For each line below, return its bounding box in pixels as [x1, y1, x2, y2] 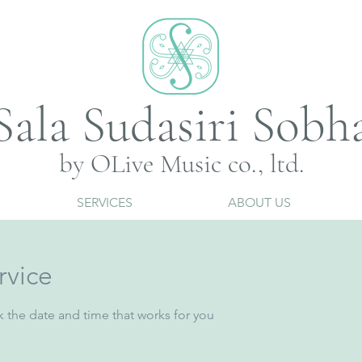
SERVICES [77, 195, 133, 210]
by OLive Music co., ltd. [58, 148, 304, 179]
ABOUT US [227, 195, 291, 210]
